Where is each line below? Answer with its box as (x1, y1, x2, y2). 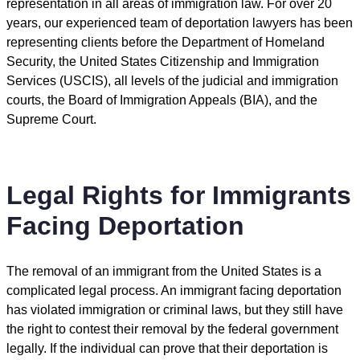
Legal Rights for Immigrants (6, 180, 351, 210)
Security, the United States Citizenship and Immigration (6, 55, 319, 69)
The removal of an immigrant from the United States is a (6, 264, 321, 279)
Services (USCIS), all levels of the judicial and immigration (6, 74, 338, 88)
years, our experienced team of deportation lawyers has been (6, 16, 353, 31)
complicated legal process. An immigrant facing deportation (6, 284, 342, 298)
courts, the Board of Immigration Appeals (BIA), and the (6, 93, 317, 108)
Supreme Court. (6, 112, 96, 127)
